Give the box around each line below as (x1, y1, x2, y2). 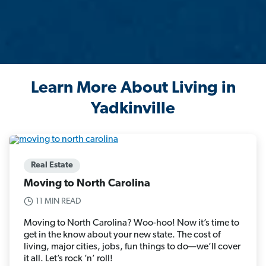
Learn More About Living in (30, 80, 236, 97)
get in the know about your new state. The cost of (24, 230, 220, 240)
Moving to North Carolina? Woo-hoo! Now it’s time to (24, 218, 239, 228)
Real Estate (31, 160, 73, 170)
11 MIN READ (36, 197, 81, 206)
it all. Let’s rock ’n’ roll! (24, 254, 113, 264)
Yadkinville (91, 101, 175, 118)
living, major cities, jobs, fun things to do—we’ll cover (24, 242, 240, 252)
